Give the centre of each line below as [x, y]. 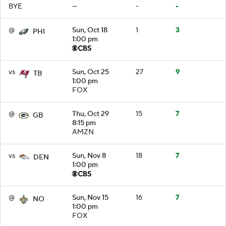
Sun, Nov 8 [89, 156]
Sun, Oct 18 [90, 30]
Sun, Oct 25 [91, 72]
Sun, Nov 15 [90, 197]
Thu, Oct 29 [91, 114]
